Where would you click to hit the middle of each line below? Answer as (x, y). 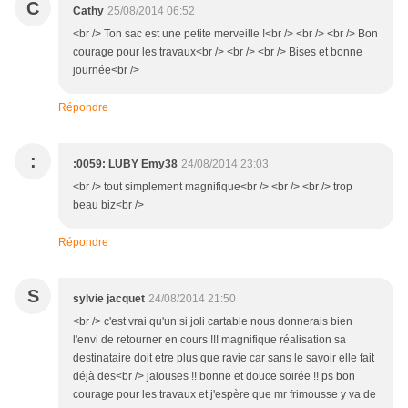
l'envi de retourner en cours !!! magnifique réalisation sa (209, 340)
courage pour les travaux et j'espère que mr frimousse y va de (224, 395)
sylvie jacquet (109, 299)
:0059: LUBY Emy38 (125, 164)
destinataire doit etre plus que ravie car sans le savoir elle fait (224, 358)
